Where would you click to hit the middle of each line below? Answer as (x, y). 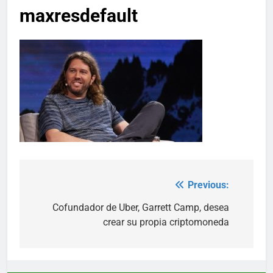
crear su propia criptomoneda (166, 222)
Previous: (208, 185)
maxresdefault (79, 15)
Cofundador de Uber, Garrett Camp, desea (141, 207)
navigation (65, 210)
